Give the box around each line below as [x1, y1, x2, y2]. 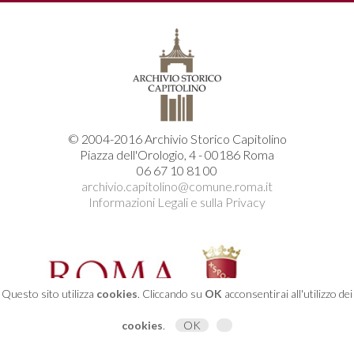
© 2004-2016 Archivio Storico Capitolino [67, 131, 287, 147]
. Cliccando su [137, 287, 205, 300]
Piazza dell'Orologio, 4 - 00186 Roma [80, 147, 274, 163]
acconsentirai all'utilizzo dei [222, 287, 352, 300]
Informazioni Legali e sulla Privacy [88, 194, 265, 210]
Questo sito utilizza [2, 287, 96, 300]
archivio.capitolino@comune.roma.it [81, 179, 273, 194]
